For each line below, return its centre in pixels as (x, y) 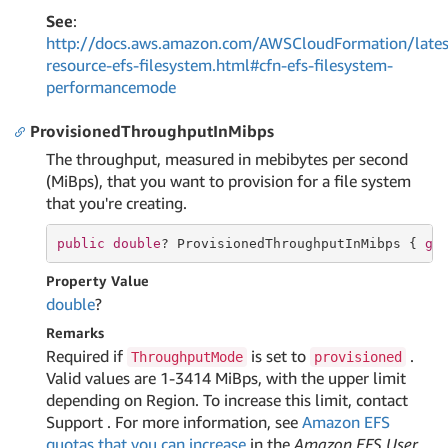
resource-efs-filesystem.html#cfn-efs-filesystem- (219, 65)
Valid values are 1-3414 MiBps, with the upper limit (226, 378)
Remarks (75, 332)
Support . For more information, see (174, 422)
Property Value (97, 280)
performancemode (111, 87)
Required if (86, 356)
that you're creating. (116, 203)
